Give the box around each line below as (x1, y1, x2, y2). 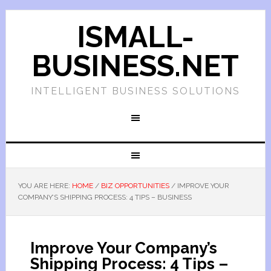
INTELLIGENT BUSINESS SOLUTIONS (30, 85, 240, 97)
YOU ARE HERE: (18, 181, 72, 190)
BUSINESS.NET (31, 49, 240, 83)
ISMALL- (76, 20, 194, 54)
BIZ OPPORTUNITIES (100, 181, 169, 190)
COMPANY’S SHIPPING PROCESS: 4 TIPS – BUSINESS (18, 193, 192, 201)
